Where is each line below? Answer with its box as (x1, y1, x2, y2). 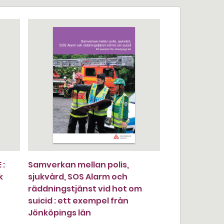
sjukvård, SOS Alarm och (28, 171, 127, 182)
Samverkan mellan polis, (28, 159, 129, 170)
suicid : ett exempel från (28, 195, 128, 206)
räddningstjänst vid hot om (28, 183, 142, 194)
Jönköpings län (28, 207, 91, 218)
